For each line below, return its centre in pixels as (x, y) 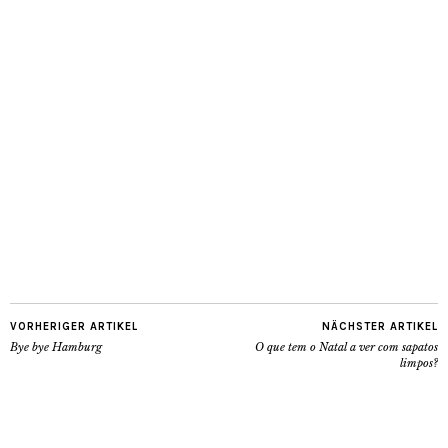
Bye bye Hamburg (56, 346)
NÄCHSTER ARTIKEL (380, 326)
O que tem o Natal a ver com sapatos (346, 346)
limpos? (419, 362)
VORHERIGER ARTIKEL (74, 326)
